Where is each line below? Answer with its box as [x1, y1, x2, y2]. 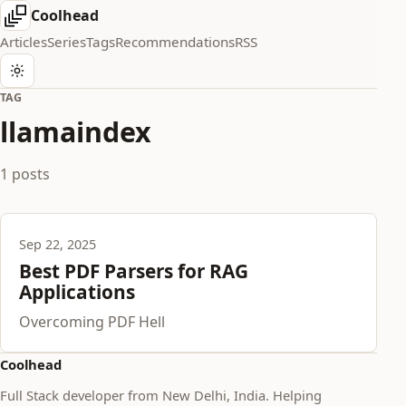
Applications [19, 279, 135, 304]
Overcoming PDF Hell [19, 312, 165, 332]
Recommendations [115, 33, 235, 51]
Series [47, 33, 86, 51]
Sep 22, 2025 [19, 236, 96, 253]
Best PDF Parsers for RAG [19, 258, 248, 284]
